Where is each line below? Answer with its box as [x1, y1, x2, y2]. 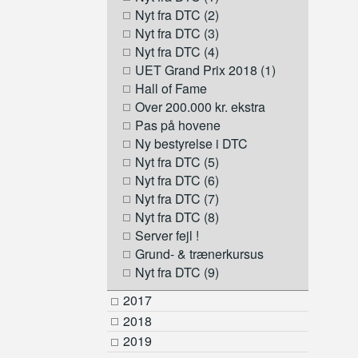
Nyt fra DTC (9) [135, 263, 220, 282]
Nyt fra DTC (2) [135, 6, 220, 25]
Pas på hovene [135, 116, 221, 135]
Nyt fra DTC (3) [135, 24, 220, 43]
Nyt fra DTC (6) [135, 171, 220, 190]
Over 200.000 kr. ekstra [135, 97, 266, 117]
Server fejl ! [135, 226, 200, 245]
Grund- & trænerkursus [135, 245, 265, 264]
